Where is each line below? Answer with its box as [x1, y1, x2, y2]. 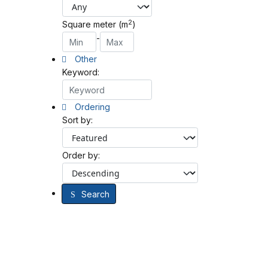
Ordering [72, 102, 111, 112]
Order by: [62, 150, 100, 161]
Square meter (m [62, 19, 128, 30]
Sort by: [62, 115, 93, 126]
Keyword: [62, 67, 99, 78]
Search [81, 188, 109, 199]
